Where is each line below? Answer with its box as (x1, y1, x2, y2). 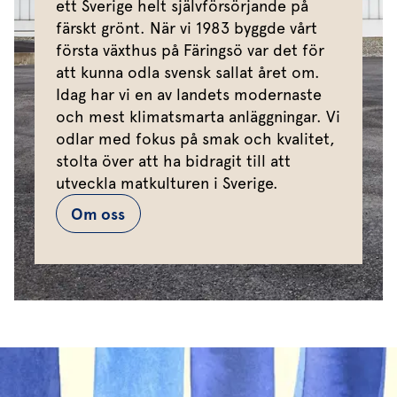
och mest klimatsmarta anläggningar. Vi (56, 107, 340, 127)
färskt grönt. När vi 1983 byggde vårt (56, 19, 317, 38)
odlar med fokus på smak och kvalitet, (56, 129, 335, 149)
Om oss (71, 204, 126, 223)
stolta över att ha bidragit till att (56, 152, 291, 171)
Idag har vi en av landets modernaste (56, 85, 322, 105)
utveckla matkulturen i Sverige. (56, 174, 278, 193)
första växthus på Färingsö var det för (56, 41, 324, 60)
